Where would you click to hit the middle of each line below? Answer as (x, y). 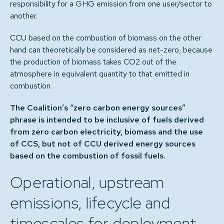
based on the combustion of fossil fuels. (88, 156)
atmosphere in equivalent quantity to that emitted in (100, 74)
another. (24, 16)
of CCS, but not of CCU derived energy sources (103, 144)
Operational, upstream (87, 182)
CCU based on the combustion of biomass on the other (106, 38)
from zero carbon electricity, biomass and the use (106, 132)
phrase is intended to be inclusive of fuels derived (107, 120)
